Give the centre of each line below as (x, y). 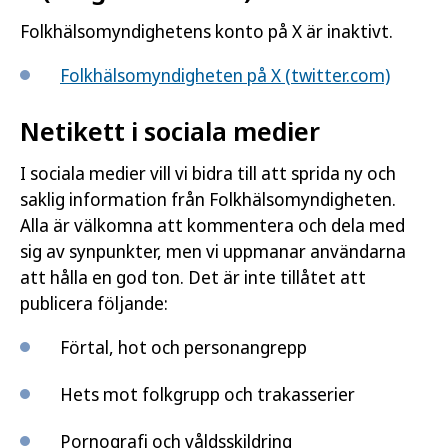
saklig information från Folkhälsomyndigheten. (208, 199)
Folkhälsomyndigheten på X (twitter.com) (225, 75)
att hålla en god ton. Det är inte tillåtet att (193, 277)
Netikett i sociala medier (170, 131)
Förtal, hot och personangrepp (183, 347)
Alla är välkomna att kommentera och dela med (212, 225)
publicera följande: (94, 303)
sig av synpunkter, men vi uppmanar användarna (213, 251)
